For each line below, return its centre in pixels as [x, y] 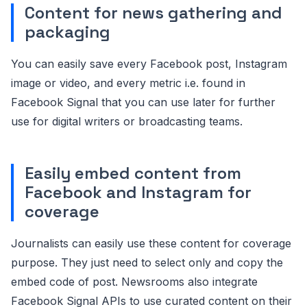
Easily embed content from [133, 173]
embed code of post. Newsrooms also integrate [134, 282]
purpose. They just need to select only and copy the [147, 262]
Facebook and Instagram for [138, 192]
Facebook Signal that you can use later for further [143, 102]
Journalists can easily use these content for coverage [151, 243]
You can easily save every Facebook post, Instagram [149, 64]
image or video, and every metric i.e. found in [128, 83]
